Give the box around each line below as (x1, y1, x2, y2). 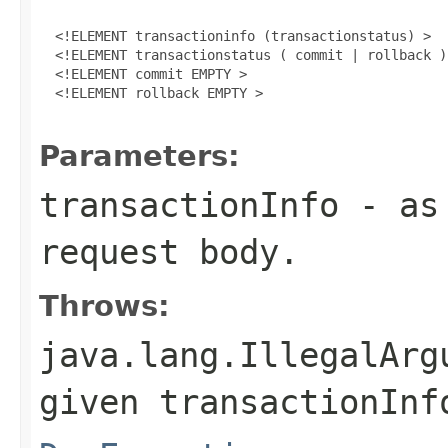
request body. (39, 231, 299, 272)
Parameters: (39, 138, 240, 173)
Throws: (39, 288, 170, 323)
